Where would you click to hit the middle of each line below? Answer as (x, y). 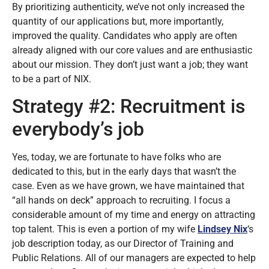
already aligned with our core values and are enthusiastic (132, 50)
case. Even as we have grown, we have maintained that (128, 186)
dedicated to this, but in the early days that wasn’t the (124, 172)
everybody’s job (78, 129)
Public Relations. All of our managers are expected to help (134, 258)
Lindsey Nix (222, 229)
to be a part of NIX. (52, 79)
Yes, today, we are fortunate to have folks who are (116, 157)
